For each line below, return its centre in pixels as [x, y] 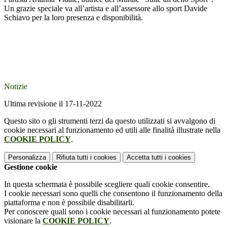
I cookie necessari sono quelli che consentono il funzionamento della [113, 194]
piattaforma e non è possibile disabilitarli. [69, 203]
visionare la [23, 221]
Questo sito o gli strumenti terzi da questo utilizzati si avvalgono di [110, 121]
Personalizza [27, 158]
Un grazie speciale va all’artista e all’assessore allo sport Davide [106, 9]
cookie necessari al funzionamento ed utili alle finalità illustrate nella [112, 130]
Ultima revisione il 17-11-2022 [53, 104]
